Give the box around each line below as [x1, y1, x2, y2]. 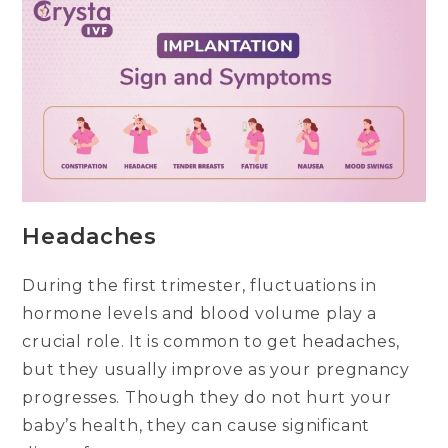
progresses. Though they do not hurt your [22, 388, 392, 408]
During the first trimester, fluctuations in [22, 276, 377, 296]
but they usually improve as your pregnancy [22, 360, 410, 380]
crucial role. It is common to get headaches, [22, 332, 400, 352]
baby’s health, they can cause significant [22, 416, 371, 436]
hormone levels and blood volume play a [22, 304, 378, 324]
